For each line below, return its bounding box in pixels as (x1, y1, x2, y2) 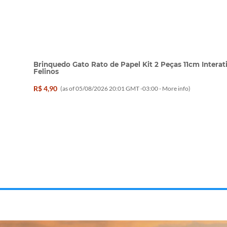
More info (162, 84, 189, 92)
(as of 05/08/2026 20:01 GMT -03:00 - (60, 84, 163, 92)
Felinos (33, 67, 59, 76)
